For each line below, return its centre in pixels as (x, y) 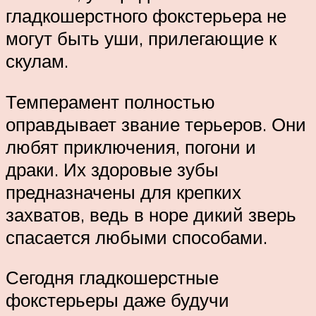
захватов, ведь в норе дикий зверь (151, 214)
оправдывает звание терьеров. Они (156, 124)
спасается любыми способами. (136, 237)
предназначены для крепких (123, 192)
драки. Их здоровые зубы (112, 169)
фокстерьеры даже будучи (117, 300)
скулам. (37, 61)
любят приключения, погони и (131, 146)
